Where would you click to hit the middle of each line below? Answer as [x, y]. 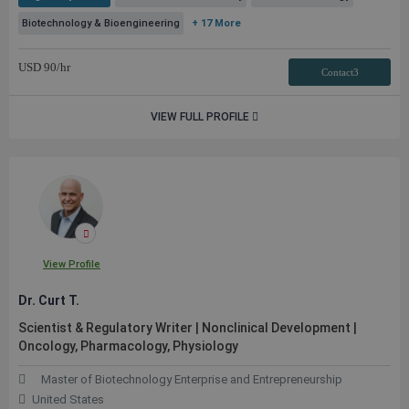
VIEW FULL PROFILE [201, 117]
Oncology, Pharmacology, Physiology [128, 346]
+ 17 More [216, 23]
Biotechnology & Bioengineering [101, 23]
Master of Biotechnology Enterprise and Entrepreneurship [192, 379]
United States [68, 399]
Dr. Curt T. [49, 300]
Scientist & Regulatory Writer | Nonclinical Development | [188, 328]
